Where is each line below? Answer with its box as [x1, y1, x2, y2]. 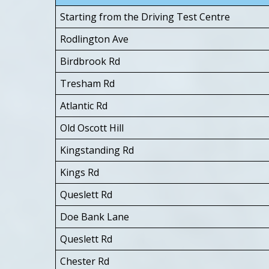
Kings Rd [60, 165, 99, 179]
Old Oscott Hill [60, 121, 124, 134]
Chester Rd [60, 254, 109, 268]
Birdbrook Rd [60, 54, 120, 68]
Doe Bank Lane [60, 210, 129, 223]
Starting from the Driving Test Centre [60, 10, 230, 23]
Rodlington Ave [60, 32, 128, 46]
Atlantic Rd [60, 98, 107, 112]
